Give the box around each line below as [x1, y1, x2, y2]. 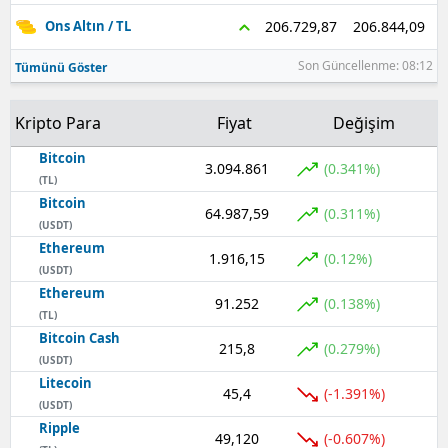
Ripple [39, 418, 80, 437]
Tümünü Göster [15, 58, 107, 76]
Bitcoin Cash [39, 328, 120, 347]
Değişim [333, 111, 395, 134]
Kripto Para [15, 111, 101, 134]
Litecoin [39, 373, 92, 392]
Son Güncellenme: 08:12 [298, 56, 433, 74]
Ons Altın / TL [45, 17, 131, 36]
